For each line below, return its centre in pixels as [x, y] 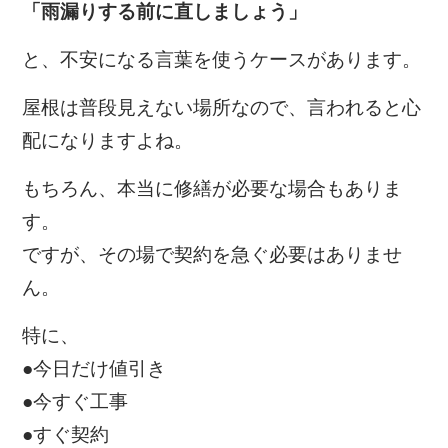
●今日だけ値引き [94, 369]
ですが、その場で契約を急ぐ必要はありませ [212, 255]
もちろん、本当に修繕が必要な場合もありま [212, 189]
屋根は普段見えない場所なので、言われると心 [222, 108]
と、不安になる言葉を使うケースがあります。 [222, 60]
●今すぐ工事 [75, 402]
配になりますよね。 [108, 141]
